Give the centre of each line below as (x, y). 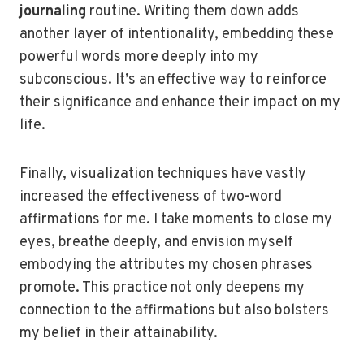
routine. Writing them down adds (193, 12)
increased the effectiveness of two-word (151, 197)
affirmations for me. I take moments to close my (176, 220)
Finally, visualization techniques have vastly (163, 174)
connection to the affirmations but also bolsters (174, 311)
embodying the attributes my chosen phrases (166, 265)
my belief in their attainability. (119, 334)
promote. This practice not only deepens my (162, 288)
